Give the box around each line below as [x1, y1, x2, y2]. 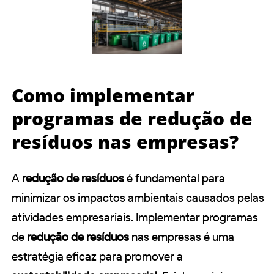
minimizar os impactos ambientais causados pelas [12, 190, 264, 205]
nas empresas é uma [129, 229, 234, 244]
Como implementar [12, 82, 194, 108]
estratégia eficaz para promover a [12, 249, 183, 264]
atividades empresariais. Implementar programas [12, 210, 258, 224]
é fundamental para [124, 171, 225, 185]
